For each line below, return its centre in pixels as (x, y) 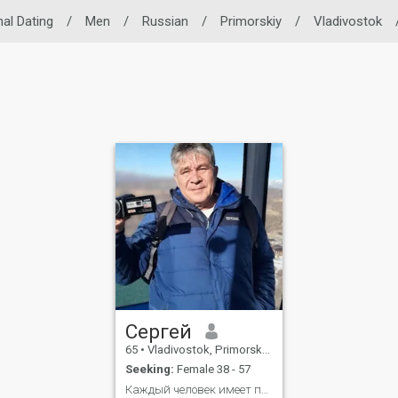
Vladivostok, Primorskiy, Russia (204, 349)
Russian (165, 21)
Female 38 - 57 (213, 370)
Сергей (159, 331)
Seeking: (150, 370)
